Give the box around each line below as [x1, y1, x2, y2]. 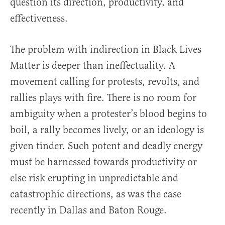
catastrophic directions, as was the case [10, 188, 181, 201]
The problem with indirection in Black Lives [10, 43, 201, 56]
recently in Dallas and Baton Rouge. [10, 204, 167, 217]
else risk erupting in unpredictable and [10, 172, 178, 185]
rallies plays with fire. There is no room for [10, 91, 196, 104]
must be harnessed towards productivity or [10, 156, 197, 169]
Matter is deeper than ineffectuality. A [10, 59, 175, 72]
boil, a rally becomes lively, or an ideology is [10, 124, 204, 137]
